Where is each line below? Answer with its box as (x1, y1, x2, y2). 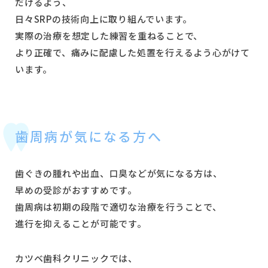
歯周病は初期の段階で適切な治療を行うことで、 (15, 200, 222, 213)
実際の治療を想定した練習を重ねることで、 (15, 29, 203, 42)
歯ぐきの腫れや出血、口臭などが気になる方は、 (15, 166, 223, 179)
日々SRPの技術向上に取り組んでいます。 (15, 12, 192, 25)
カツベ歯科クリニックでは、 (15, 251, 138, 264)
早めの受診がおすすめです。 (15, 183, 137, 196)
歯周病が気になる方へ (15, 126, 163, 145)
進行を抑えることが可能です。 (15, 217, 147, 230)
